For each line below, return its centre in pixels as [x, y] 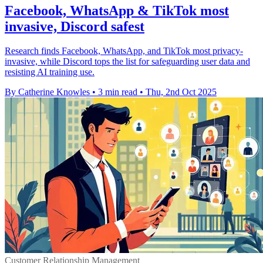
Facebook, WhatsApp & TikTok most [117, 10]
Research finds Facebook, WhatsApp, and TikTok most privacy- [124, 51]
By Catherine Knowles [47, 92]
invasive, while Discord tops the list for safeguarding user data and [127, 62]
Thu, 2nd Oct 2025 [181, 92]
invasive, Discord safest [75, 26]
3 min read [118, 92]
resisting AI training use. [50, 72]
